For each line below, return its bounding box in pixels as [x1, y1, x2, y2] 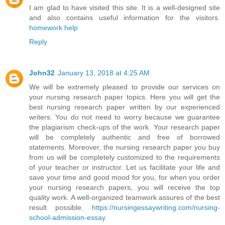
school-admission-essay [29, 213, 105, 222]
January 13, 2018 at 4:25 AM [58, 69, 150, 77]
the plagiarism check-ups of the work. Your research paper [29, 123, 220, 132]
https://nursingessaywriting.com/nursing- [92, 203, 220, 212]
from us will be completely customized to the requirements [29, 153, 220, 162]
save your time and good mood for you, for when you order [29, 173, 220, 182]
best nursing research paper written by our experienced [29, 103, 220, 111]
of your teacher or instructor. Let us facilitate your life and [29, 163, 220, 172]
